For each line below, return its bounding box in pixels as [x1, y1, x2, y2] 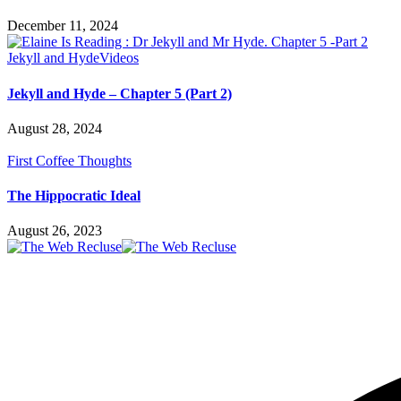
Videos [99, 50, 139, 66]
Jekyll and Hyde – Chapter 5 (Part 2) [7, 85, 232, 101]
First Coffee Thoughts [7, 152, 132, 168]
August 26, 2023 [7, 223, 102, 239]
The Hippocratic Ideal [7, 188, 141, 204]
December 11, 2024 [7, 18, 118, 34]
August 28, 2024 [7, 120, 102, 136]
